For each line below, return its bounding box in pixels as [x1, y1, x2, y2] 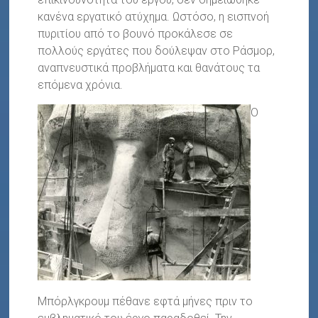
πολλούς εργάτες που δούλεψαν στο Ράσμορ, [38, 43, 275, 57]
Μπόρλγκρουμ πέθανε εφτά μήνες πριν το [38, 294, 253, 308]
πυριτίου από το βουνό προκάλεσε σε [38, 26, 234, 40]
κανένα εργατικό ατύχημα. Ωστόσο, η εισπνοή [38, 9, 270, 23]
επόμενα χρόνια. [38, 77, 124, 92]
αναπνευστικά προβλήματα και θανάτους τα [38, 60, 261, 75]
